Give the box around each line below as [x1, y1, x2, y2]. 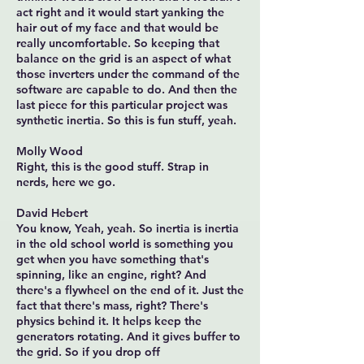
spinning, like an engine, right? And [16, 267, 206, 282]
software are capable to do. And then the [16, 82, 237, 97]
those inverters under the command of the [16, 67, 240, 81]
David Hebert [16, 206, 88, 220]
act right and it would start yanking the [16, 5, 224, 19]
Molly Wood [16, 144, 83, 158]
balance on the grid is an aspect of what [16, 51, 231, 66]
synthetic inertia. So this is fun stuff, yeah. [16, 113, 236, 128]
